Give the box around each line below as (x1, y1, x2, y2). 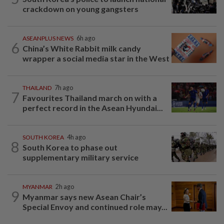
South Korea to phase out (22, 142, 117, 152)
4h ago (67, 133, 85, 141)
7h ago (54, 83, 73, 91)
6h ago (76, 34, 95, 42)
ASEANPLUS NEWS (22, 34, 73, 42)
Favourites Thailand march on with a (22, 92, 157, 102)
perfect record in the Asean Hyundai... (22, 102, 163, 112)
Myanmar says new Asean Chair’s (22, 191, 146, 201)
